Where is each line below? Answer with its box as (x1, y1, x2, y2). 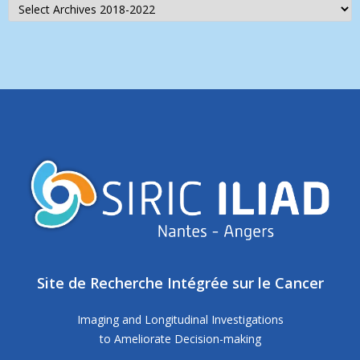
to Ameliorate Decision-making (99, 331, 261, 347)
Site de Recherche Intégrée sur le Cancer (36, 273, 324, 293)
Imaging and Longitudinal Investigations (76, 312, 284, 328)
